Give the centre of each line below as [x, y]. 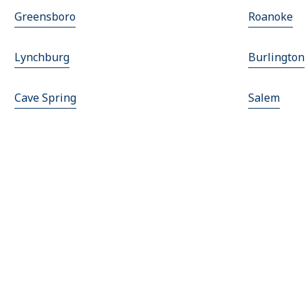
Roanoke [271, 17]
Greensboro [45, 17]
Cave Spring [46, 98]
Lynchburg [42, 57]
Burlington [276, 57]
